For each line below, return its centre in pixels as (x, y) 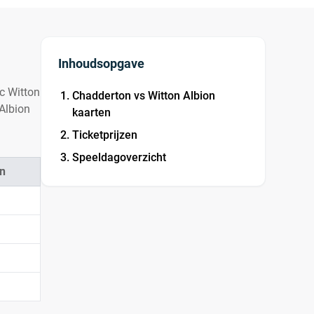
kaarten (92, 112)
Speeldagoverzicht (120, 157)
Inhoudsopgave (102, 63)
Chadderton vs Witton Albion (144, 96)
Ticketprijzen (105, 135)
